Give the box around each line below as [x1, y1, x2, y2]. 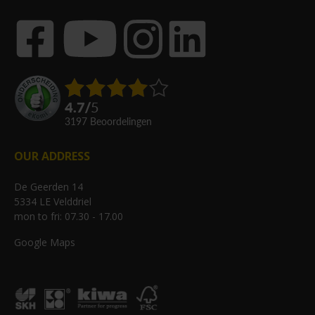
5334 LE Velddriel [14, 195, 91, 208]
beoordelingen [96, 115, 152, 127]
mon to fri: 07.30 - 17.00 [14, 210, 123, 223]
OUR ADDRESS [14, 148, 90, 164]
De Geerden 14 [14, 180, 83, 193]
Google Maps [14, 236, 75, 249]
